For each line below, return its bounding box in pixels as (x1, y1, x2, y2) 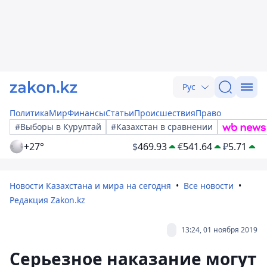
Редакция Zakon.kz (10, 194, 85, 206)
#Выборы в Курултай (15, 121, 101, 132)
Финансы (67, 107, 105, 119)
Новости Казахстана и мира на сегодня (10, 180, 171, 191)
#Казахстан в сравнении (111, 121, 213, 132)
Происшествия (134, 107, 195, 119)
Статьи (105, 107, 134, 119)
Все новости (184, 180, 234, 191)
